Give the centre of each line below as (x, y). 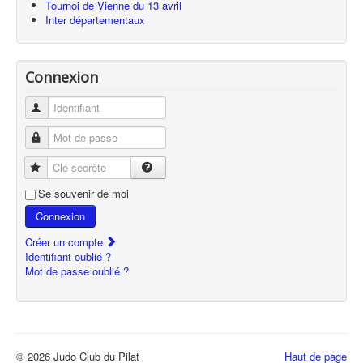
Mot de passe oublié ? (77, 271)
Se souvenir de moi (83, 194)
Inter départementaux (95, 20)
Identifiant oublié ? (68, 257)
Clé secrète (70, 168)
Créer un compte (66, 242)
